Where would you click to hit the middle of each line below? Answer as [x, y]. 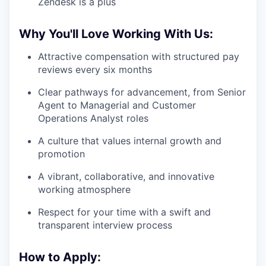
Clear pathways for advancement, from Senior [142, 92]
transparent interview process [105, 225]
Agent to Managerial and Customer [117, 105]
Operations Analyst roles [93, 118]
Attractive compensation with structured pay [139, 56]
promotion [61, 153]
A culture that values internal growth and [130, 140]
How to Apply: [60, 257]
